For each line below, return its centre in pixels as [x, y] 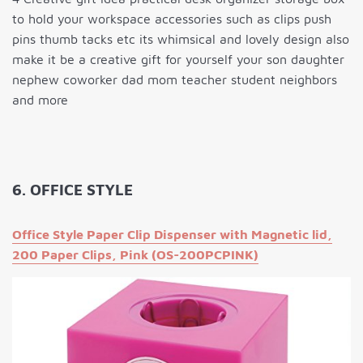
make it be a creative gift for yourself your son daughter [178, 60]
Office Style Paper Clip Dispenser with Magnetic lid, [172, 235]
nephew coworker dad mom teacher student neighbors [175, 80]
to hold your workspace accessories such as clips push [172, 19]
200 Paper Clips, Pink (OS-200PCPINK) [135, 255]
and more [40, 100]
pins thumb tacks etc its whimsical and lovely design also [181, 39]
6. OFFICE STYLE [73, 190]
